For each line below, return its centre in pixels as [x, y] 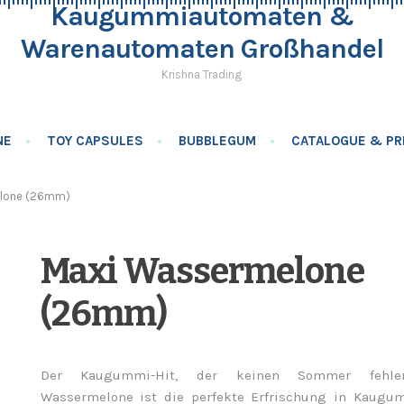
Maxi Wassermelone [202, 271]
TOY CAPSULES [96, 141]
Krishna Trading [202, 74]
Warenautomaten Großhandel [202, 49]
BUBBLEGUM [218, 141]
